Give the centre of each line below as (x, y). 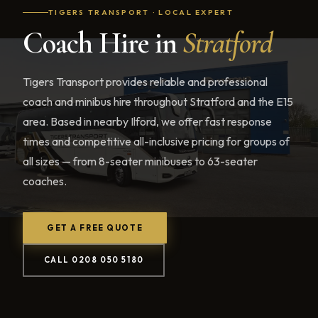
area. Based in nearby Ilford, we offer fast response (147, 121)
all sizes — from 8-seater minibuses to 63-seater (140, 161)
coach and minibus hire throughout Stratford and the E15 (158, 101)
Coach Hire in (103, 43)
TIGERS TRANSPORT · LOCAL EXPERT (141, 12)
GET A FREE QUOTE (95, 227)
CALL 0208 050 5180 (94, 260)
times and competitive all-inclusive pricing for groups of (156, 141)
